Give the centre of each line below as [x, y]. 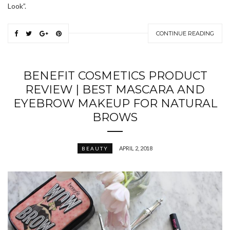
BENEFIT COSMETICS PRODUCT [115, 75]
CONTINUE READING [185, 33]
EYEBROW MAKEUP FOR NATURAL [115, 103]
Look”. [17, 6]
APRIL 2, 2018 [136, 148]
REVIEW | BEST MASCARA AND [115, 89]
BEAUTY [95, 148]
